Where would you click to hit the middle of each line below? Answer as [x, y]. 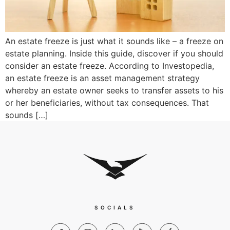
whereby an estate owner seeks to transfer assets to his [114, 91]
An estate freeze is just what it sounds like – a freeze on [114, 41]
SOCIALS [115, 208]
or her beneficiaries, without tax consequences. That [107, 103]
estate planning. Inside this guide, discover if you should [114, 54]
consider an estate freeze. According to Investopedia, [110, 66]
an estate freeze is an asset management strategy [102, 78]
